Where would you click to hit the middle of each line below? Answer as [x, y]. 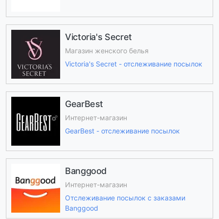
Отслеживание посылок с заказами [125, 197]
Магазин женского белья [107, 51]
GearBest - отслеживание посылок [122, 131]
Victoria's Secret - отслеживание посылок [134, 64]
